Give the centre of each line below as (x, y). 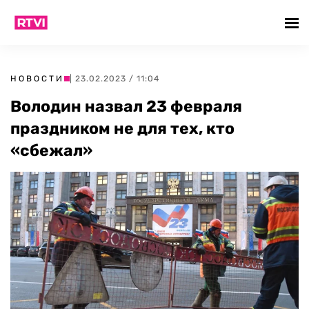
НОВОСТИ (37, 79)
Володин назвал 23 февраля (126, 106)
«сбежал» (51, 150)
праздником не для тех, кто (122, 128)
